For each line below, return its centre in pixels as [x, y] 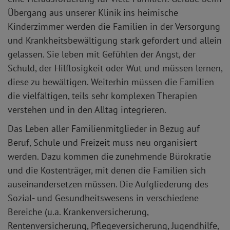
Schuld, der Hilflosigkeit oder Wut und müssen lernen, [115, 68]
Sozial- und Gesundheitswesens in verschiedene [103, 198]
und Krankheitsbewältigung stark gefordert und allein [115, 41]
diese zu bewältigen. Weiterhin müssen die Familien [111, 82]
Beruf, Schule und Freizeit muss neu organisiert [102, 143]
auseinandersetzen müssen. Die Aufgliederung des [108, 184]
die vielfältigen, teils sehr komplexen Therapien [102, 96]
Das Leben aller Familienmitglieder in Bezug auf [104, 129]
